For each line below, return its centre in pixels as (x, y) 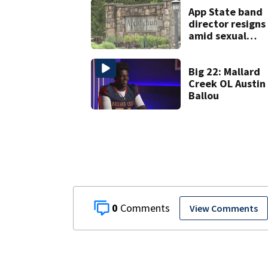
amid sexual (217, 36)
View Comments (223, 208)
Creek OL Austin (227, 84)
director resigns (227, 24)
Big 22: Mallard (224, 72)
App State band (225, 12)
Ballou (203, 96)
